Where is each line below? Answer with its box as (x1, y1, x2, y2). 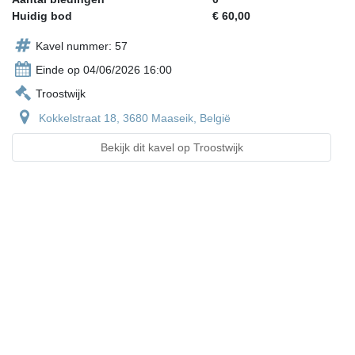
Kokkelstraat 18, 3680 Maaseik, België (39, 112, 231, 125)
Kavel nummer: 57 (36, 40, 128, 53)
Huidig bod (12, 10, 72, 23)
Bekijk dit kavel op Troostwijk (100, 141, 243, 155)
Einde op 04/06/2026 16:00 (36, 63, 172, 77)
